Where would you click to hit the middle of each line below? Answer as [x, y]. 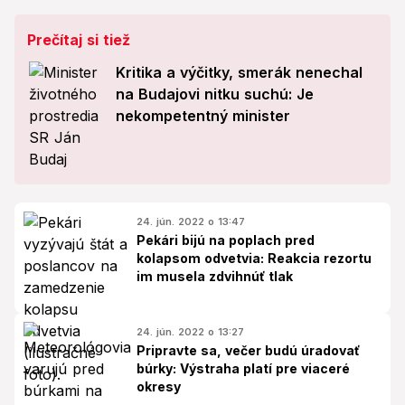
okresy [159, 386]
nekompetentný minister [203, 116]
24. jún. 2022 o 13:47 [191, 221]
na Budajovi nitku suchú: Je [215, 94]
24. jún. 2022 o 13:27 [190, 332]
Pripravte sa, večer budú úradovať [248, 350]
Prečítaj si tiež [79, 40]
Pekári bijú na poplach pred [226, 240]
